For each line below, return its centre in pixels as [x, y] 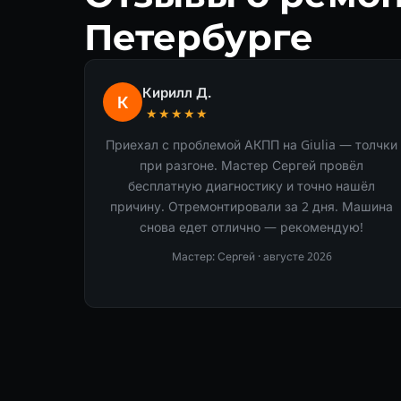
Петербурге [199, 37]
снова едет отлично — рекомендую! [252, 226]
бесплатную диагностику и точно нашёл [252, 185]
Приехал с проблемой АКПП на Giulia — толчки [252, 144]
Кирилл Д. [177, 92]
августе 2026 [297, 256]
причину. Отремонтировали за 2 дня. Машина [252, 206]
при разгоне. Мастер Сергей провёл [252, 165]
